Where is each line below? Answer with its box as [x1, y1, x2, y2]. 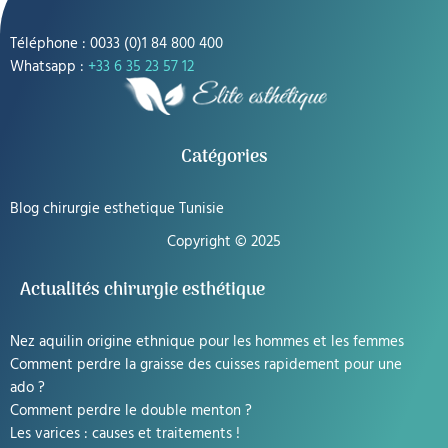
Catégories [180, 143, 268, 173]
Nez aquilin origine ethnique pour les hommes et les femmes [10, 329, 404, 352]
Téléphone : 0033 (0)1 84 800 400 [10, 31, 223, 55]
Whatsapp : [10, 54, 88, 78]
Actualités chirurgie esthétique [20, 276, 265, 306]
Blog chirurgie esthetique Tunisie [10, 196, 224, 220]
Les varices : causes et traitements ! [10, 421, 240, 444]
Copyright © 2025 [167, 229, 281, 253]
